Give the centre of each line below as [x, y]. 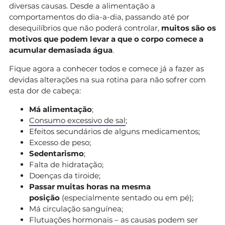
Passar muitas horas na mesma [90, 186]
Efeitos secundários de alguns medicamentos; [115, 131]
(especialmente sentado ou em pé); [127, 197]
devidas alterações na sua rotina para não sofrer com [107, 79]
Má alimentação [61, 109]
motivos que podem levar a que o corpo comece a [106, 39]
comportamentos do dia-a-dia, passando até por [99, 17]
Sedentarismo [57, 153]
